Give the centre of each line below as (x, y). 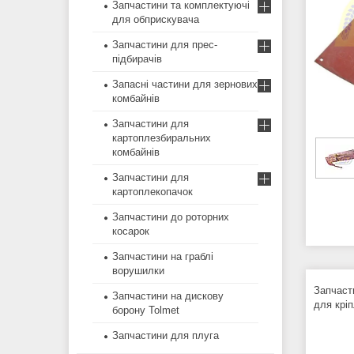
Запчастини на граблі (163, 257)
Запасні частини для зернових (185, 85)
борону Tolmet (146, 311)
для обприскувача (156, 20)
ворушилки (138, 271)
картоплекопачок (153, 192)
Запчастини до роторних (171, 217)
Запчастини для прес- (165, 45)
